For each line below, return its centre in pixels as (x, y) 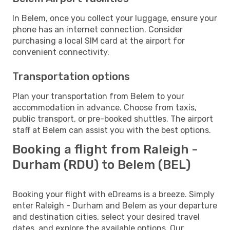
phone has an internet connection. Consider (98, 29)
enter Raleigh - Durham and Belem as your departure (115, 205)
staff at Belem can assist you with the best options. (112, 130)
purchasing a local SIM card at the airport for (99, 41)
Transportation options (71, 76)
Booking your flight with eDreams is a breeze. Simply (113, 194)
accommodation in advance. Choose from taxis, (104, 107)
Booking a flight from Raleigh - (105, 149)
